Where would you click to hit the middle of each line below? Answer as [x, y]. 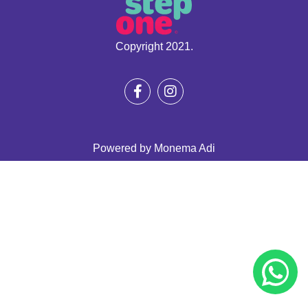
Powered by [123, 148]
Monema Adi [185, 148]
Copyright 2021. [154, 46]
